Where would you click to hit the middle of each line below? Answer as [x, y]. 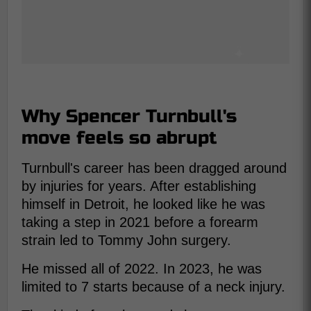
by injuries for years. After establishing [139, 186]
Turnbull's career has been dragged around [154, 168]
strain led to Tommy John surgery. [126, 240]
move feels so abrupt [119, 138]
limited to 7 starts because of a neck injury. [153, 287]
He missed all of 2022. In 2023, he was [142, 269]
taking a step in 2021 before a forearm [140, 222]
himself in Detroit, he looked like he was [143, 204]
